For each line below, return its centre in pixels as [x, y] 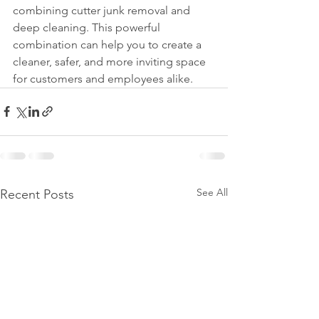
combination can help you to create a [109, 44]
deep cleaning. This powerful [88, 27]
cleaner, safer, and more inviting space [111, 61]
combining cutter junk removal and [103, 10]
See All [212, 192]
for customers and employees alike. [103, 78]
